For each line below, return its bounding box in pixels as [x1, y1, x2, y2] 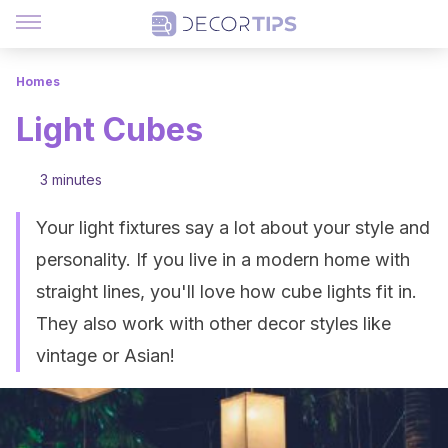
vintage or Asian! [36, 345, 175, 366]
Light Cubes [16, 110, 203, 149]
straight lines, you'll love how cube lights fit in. [36, 281, 417, 302]
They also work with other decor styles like [36, 313, 391, 334]
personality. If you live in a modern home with [36, 249, 410, 270]
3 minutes [40, 171, 102, 188]
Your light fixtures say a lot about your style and [36, 217, 430, 238]
